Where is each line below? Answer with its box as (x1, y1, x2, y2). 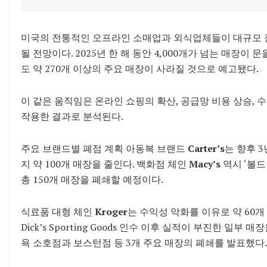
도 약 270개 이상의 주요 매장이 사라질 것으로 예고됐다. (21, 61, 259, 75)
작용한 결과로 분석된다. (21, 109, 123, 123)
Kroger (92, 204, 128, 218)
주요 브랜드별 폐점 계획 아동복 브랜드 (21, 141, 188, 155)
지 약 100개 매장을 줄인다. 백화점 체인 (21, 157, 189, 170)
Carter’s (188, 141, 225, 155)
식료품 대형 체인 (21, 204, 92, 218)
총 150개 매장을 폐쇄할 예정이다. (21, 172, 163, 186)
